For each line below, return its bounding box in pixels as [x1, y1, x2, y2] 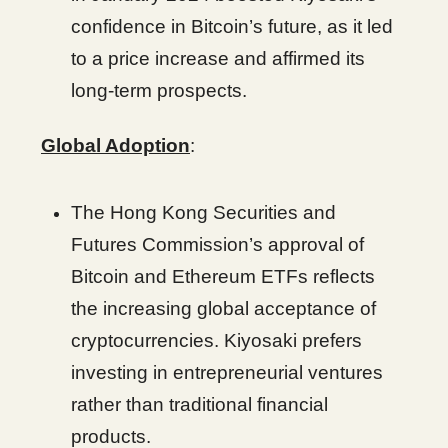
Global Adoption [41, 135, 190, 157]
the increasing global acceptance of [71, 298, 376, 320]
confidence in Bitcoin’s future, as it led [71, 16, 393, 38]
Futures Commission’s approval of [71, 234, 364, 256]
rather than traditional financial [71, 394, 328, 416]
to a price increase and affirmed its [71, 48, 365, 70]
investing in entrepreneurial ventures [71, 362, 383, 384]
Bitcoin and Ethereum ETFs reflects [71, 266, 375, 288]
